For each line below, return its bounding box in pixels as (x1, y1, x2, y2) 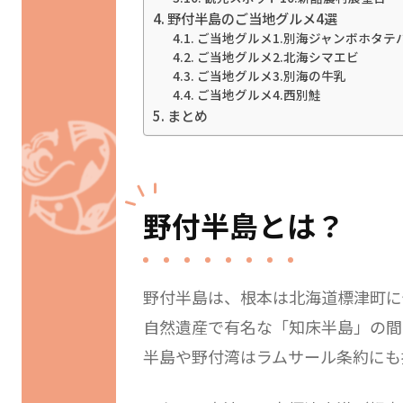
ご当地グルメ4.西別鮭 (197, 85, 322, 104)
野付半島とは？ (142, 203, 345, 246)
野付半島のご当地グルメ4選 (166, 8, 337, 29)
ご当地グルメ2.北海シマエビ (197, 48, 360, 67)
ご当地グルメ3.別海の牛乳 (197, 67, 347, 85)
